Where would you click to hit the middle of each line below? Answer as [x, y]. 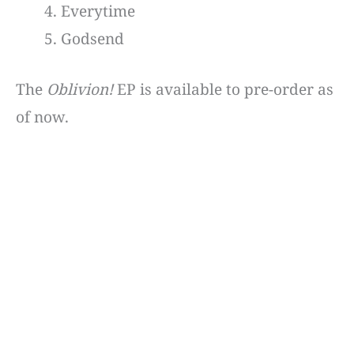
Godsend [93, 39]
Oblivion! [80, 89]
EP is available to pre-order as [223, 89]
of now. [42, 117]
